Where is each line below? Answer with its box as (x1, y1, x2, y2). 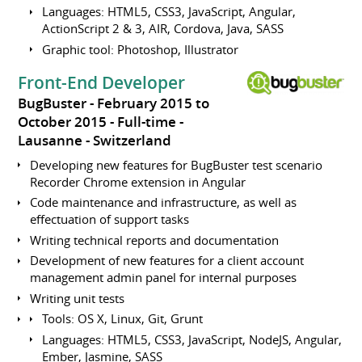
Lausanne (18, 132, 83, 150)
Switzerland (93, 132, 172, 150)
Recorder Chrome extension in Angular (30, 173, 246, 190)
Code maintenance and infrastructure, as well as (30, 194, 297, 211)
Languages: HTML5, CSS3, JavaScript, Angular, (42, 3, 297, 20)
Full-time (117, 113, 177, 132)
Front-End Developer (18, 71, 186, 95)
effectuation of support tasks (30, 211, 190, 228)
